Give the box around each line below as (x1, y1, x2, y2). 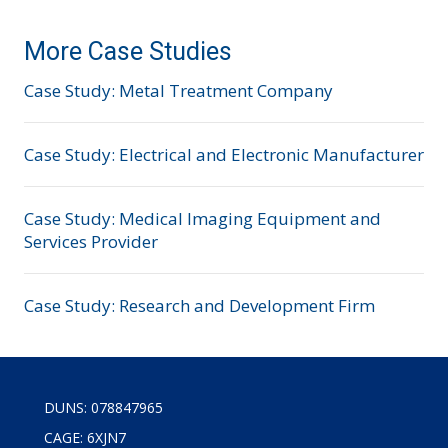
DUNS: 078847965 (44, 398, 163, 417)
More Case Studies (24, 37, 232, 66)
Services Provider (24, 230, 158, 253)
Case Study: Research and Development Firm (24, 294, 375, 317)
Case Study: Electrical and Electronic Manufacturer (24, 143, 424, 166)
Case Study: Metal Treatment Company (24, 79, 333, 102)
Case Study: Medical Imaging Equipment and (24, 207, 381, 230)
